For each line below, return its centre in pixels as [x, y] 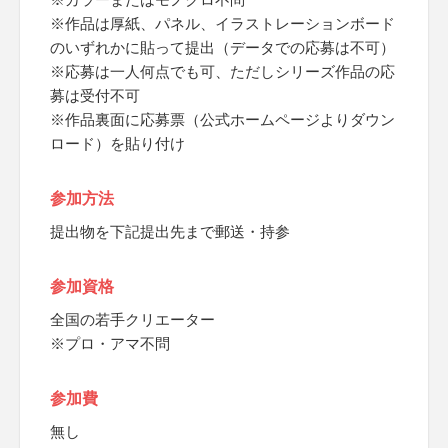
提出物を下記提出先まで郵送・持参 [170, 231]
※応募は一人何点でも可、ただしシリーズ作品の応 [222, 71]
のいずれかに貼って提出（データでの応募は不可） [222, 47]
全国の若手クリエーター [132, 319]
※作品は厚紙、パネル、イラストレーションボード [222, 23]
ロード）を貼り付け [117, 143]
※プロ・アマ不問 [110, 343]
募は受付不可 [95, 95]
